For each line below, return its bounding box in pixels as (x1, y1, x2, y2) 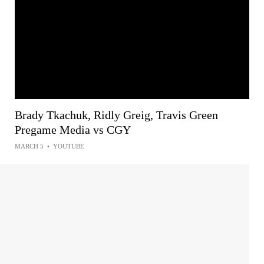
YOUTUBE (53, 142, 84, 150)
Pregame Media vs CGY (15, 123, 131, 136)
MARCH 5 (15, 142, 44, 150)
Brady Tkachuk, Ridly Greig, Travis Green (15, 108, 218, 121)
